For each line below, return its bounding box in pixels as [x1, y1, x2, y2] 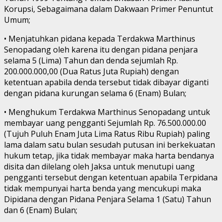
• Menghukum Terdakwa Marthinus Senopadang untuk [4, 106, 210, 117]
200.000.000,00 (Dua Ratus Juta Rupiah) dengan [4, 65, 179, 77]
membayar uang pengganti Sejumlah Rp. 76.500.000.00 [4, 117, 206, 128]
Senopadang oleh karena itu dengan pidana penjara [4, 44, 198, 55]
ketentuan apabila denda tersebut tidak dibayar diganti [4, 76, 209, 88]
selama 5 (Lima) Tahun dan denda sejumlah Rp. [4, 55, 178, 66]
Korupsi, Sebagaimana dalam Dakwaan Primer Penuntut [4, 3, 213, 14]
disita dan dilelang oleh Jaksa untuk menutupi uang [4, 161, 195, 172]
